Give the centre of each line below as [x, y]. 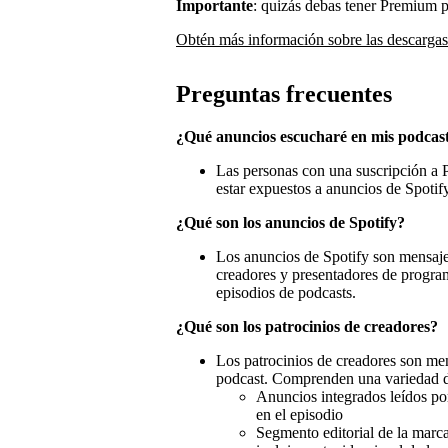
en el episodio [299, 415]
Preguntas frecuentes [284, 94]
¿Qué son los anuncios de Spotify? [290, 223]
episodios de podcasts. [286, 293]
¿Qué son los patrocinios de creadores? [307, 327]
